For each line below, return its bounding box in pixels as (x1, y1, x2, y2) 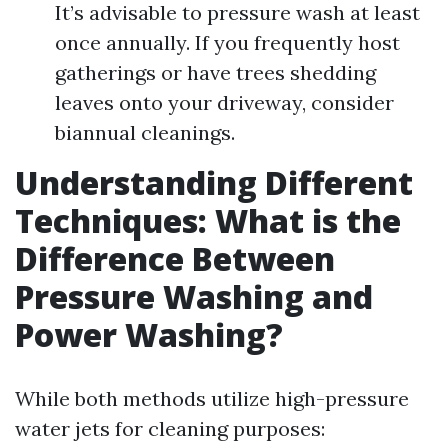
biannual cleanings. (55, 120, 235, 145)
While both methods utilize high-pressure (15, 386, 409, 411)
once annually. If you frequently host (55, 30, 400, 55)
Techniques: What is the (15, 199, 401, 242)
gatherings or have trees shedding (55, 60, 376, 85)
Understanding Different (15, 161, 413, 204)
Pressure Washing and (15, 275, 373, 318)
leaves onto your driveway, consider (55, 90, 394, 115)
